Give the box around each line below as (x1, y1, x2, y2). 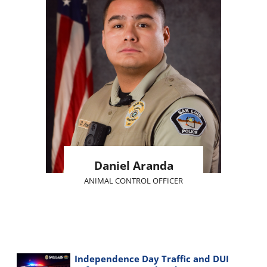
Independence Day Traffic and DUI (74, 253, 229, 265)
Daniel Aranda (94, 158, 173, 173)
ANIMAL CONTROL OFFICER (84, 175, 183, 186)
